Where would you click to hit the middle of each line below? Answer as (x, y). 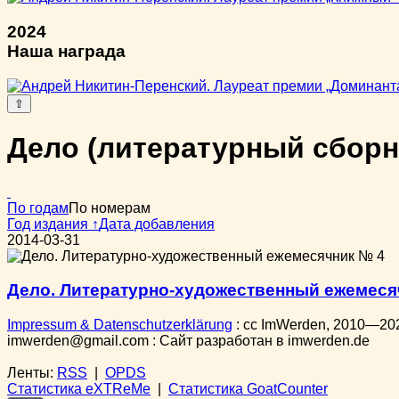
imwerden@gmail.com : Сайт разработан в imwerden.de (188, 341)
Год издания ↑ (53, 224)
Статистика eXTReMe (79, 389)
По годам (38, 208)
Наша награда (66, 52)
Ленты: (32, 373)
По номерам (110, 208)
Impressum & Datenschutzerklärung (120, 325)
